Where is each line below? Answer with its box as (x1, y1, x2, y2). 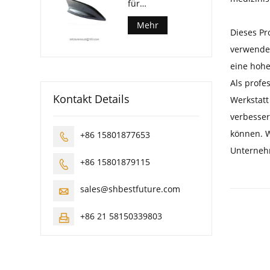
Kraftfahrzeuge (128, 8, 189, 20)
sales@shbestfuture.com (80, 183, 181, 195)
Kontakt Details (53, 92, 130, 107)
